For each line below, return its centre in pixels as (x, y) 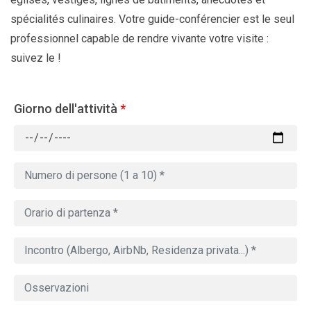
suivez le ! (36, 58)
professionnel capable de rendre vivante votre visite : (140, 38)
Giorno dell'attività (66, 108)
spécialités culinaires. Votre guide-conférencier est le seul (152, 19)
